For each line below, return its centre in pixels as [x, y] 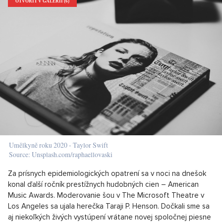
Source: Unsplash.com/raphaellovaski [61, 155]
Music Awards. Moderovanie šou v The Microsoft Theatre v [106, 195]
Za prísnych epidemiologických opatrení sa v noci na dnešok [107, 174]
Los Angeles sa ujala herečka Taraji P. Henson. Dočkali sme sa [109, 206]
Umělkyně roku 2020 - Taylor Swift [58, 145]
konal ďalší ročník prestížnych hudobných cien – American [103, 185]
